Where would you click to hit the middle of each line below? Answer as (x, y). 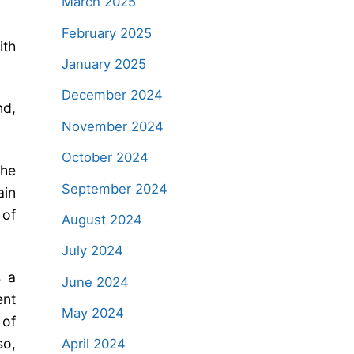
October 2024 (105, 158)
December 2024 (112, 95)
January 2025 (104, 64)
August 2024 (102, 219)
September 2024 (114, 188)
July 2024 (92, 251)
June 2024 (95, 282)
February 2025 (106, 33)
